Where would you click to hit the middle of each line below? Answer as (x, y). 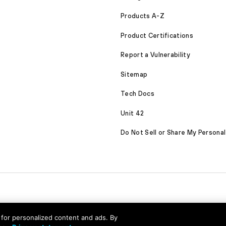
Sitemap (134, 74)
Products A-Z (143, 16)
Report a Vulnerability (156, 55)
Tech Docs (137, 94)
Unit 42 (132, 113)
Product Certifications (157, 35)
